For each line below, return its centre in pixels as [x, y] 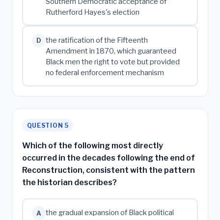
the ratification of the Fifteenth [96, 41]
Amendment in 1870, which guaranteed [111, 51]
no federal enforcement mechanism [105, 73]
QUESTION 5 [48, 125]
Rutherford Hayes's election [92, 12]
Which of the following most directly [93, 145]
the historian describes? [69, 182]
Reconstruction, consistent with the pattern [109, 170]
